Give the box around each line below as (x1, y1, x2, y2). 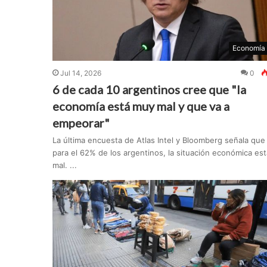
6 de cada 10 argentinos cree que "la (52, 82, 246, 97)
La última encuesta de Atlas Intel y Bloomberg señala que (52, 135, 265, 145)
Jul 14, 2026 (60, 69, 101, 78)
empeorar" (52, 116, 110, 131)
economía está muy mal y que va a (52, 99, 229, 114)
